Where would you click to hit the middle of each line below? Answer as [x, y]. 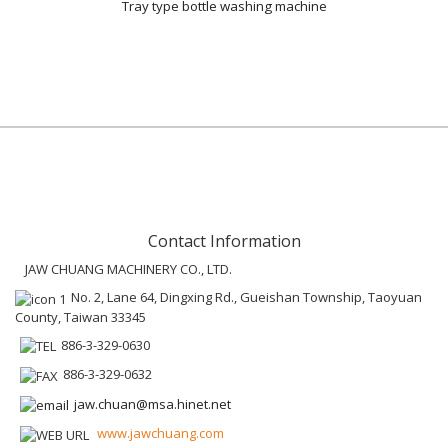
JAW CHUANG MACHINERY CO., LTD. [128, 269]
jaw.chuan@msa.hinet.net [152, 403]
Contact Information [224, 241]
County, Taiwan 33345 [80, 316]
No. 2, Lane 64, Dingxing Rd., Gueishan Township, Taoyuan [246, 297]
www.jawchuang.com [160, 433]
